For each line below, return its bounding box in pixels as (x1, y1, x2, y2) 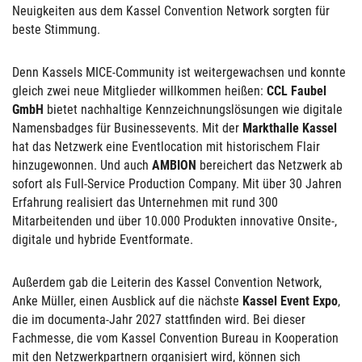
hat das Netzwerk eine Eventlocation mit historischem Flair (12, 139, 320, 154)
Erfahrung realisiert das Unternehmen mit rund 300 (12, 195, 278, 210)
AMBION (152, 158, 196, 173)
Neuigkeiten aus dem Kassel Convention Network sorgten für (12, 3, 330, 19)
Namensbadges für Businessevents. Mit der (12, 120, 242, 136)
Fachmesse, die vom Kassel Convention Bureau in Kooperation (12, 330, 339, 346)
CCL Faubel (267, 83, 326, 99)
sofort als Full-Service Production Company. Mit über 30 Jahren (12, 176, 342, 192)
